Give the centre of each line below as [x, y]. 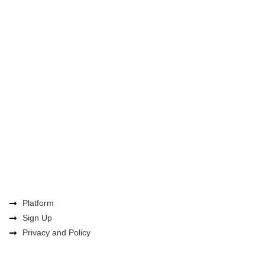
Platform [38, 203]
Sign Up [37, 218]
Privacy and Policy [56, 232]
